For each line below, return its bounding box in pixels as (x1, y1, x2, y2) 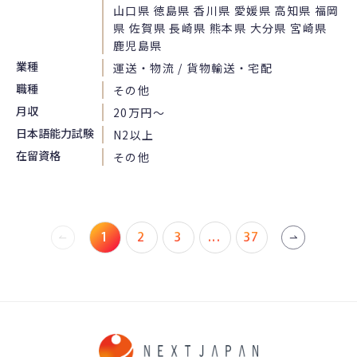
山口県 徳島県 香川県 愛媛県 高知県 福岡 (113, 2, 339, 18)
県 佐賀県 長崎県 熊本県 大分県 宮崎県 (113, 19, 328, 36)
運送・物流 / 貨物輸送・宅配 (113, 59, 273, 76)
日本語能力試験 (16, 124, 94, 141)
